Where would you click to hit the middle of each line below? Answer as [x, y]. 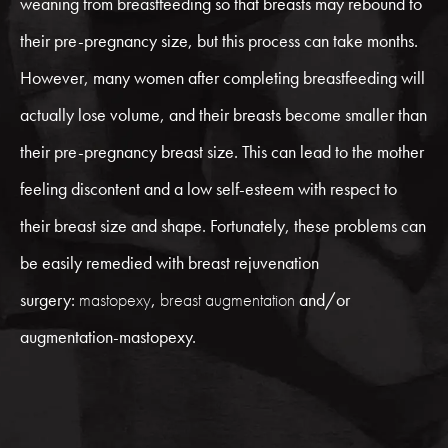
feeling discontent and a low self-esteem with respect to [208, 188]
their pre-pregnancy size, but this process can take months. [219, 40]
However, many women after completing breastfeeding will [222, 77]
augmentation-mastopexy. [108, 336]
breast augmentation [227, 299]
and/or [324, 299]
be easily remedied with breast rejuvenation [169, 262]
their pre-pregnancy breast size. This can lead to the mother [222, 151]
